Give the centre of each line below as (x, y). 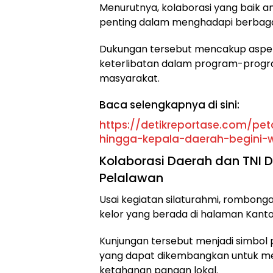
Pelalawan (131, 178)
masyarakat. (129, 78)
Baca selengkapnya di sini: (169, 105)
